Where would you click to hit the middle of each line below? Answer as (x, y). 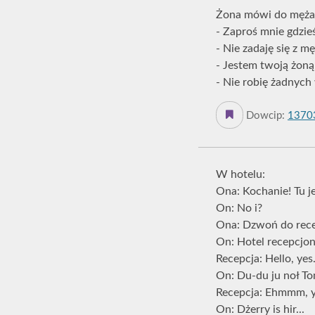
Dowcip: (265, 116)
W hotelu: (240, 174)
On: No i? (239, 208)
